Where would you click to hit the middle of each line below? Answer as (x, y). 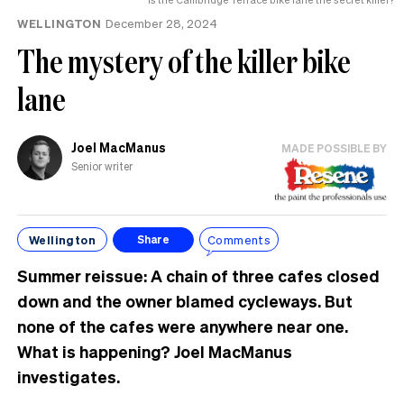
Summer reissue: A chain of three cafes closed (198, 275)
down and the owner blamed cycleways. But (185, 300)
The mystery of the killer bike (184, 60)
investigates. (70, 376)
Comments (239, 240)
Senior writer (102, 167)
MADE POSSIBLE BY (334, 148)
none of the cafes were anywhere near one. (183, 326)
